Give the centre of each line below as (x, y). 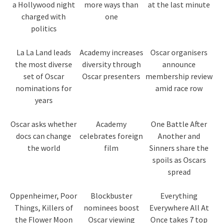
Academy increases (111, 53)
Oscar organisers (179, 53)
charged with (44, 17)
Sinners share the (179, 148)
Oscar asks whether (44, 124)
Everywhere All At (179, 208)
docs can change (44, 136)
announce (179, 64)
